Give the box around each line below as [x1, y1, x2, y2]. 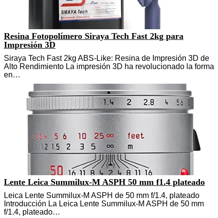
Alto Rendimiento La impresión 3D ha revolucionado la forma [4, 62, 214, 71]
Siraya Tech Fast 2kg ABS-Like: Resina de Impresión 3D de [4, 54, 209, 62]
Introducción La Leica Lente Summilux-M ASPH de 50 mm [4, 199, 204, 208]
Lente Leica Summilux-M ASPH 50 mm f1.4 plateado [4, 177, 205, 187]
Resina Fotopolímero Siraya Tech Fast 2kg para [4, 31, 183, 41]
